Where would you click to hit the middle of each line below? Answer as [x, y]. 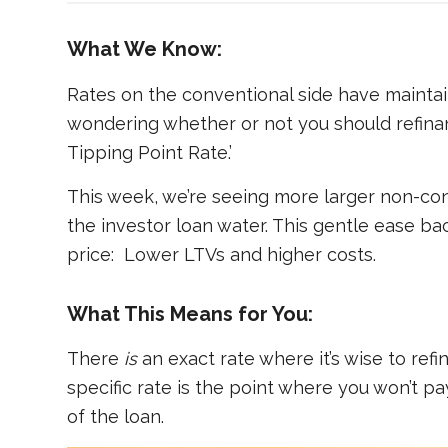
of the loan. [115, 417]
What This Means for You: [190, 314]
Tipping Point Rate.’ [149, 152]
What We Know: [144, 49]
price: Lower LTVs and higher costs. [221, 255]
